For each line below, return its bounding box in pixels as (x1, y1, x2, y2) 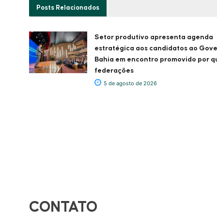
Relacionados (54, 4, 99, 11)
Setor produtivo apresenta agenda (94, 33, 213, 41)
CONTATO (29, 199, 98, 215)
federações (94, 67, 134, 74)
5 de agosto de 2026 (102, 79, 157, 87)
